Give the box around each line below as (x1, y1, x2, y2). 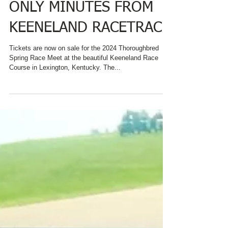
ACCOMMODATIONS (9, 4, 139, 19)
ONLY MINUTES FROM (9, 24, 153, 39)
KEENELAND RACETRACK (9, 45, 170, 60)
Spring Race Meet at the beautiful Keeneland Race (9, 78, 158, 86)
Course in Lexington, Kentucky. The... (103, 88, 121, 96)
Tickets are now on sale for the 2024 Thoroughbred (9, 69, 159, 76)
